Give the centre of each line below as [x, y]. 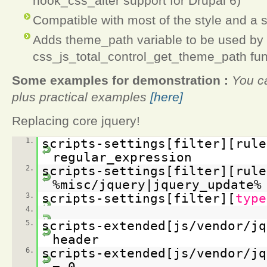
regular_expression [122, 157]
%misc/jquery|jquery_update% [157, 184]
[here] [167, 97]
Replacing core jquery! [76, 120]
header [75, 239]
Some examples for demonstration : [120, 80]
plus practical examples [81, 97]
